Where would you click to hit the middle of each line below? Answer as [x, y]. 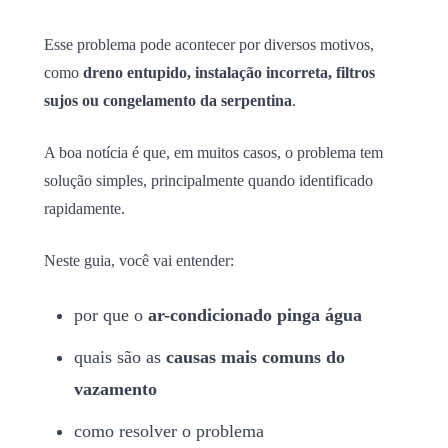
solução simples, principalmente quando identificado [208, 180]
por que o [111, 314]
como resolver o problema [169, 430]
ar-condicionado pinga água [255, 314]
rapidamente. [84, 208]
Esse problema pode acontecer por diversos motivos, [209, 44]
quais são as [120, 356]
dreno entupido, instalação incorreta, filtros [229, 72]
